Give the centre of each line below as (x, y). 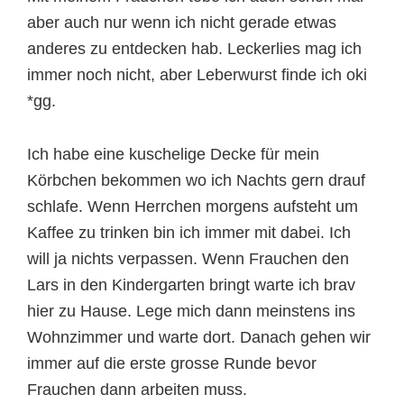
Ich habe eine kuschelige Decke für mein (173, 154)
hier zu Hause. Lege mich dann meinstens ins (191, 311)
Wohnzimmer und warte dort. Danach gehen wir (199, 337)
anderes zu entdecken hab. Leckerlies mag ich (194, 49)
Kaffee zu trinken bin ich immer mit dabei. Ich (189, 233)
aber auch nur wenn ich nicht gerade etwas (182, 23)
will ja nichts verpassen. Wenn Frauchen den (188, 259)
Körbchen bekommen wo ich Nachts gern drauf (196, 180)
